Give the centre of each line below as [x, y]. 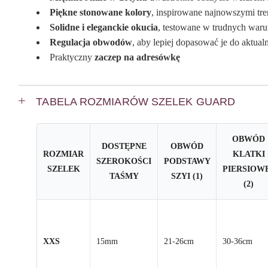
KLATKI [249, 154]
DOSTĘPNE [124, 146]
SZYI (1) [187, 176]
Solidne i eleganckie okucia [104, 27]
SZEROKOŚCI [124, 161]
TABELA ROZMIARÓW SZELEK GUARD [135, 101]
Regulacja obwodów [91, 42]
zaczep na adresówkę [136, 57]
